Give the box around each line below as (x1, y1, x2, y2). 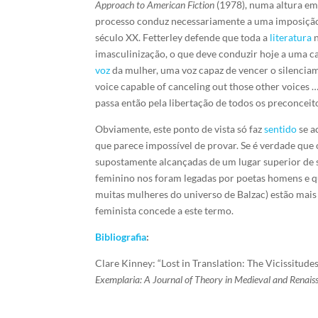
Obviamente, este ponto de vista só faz (95, 123, 265, 135)
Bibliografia (95, 231, 147, 243)
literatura (270, 31, 312, 43)
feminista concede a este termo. (95, 204, 234, 216)
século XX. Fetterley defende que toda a (95, 31, 270, 43)
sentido (264, 123, 297, 135)
